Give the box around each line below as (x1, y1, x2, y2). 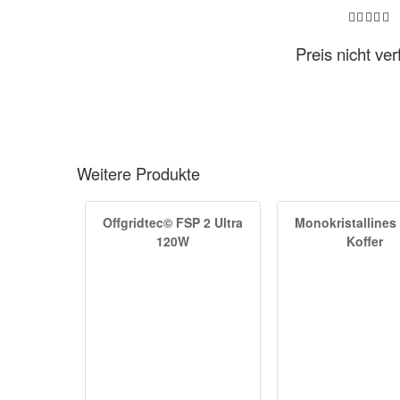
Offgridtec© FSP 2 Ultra (103, 212, 243, 231)
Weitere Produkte (77, 162, 200, 186)
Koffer (346, 231, 383, 250)
